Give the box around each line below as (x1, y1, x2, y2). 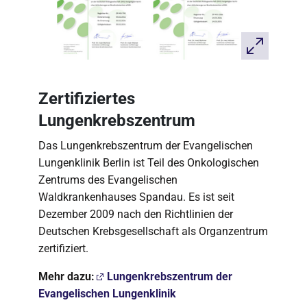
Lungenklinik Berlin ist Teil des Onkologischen (38, 156, 259, 170)
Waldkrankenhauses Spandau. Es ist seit (38, 191, 234, 204)
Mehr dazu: (38, 270, 95, 284)
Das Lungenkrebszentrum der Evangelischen (38, 139, 253, 153)
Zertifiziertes (38, 89, 135, 109)
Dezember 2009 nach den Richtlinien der (38, 208, 233, 221)
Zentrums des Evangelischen (38, 173, 177, 187)
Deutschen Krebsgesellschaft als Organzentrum (38, 225, 268, 238)
